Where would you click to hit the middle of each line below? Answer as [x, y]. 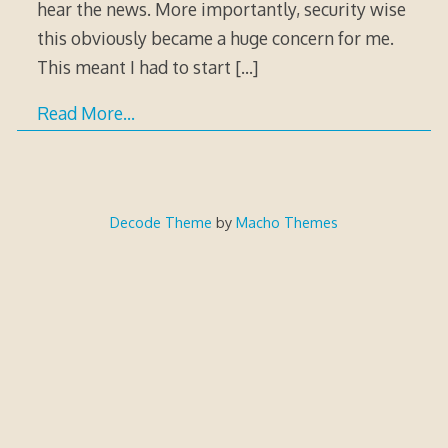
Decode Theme [160, 222]
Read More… [85, 113]
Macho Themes [286, 222]
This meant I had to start [135, 66]
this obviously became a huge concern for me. [215, 37]
